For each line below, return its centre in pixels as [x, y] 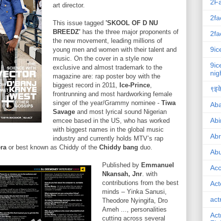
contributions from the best [140, 183]
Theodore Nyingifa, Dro [135, 201]
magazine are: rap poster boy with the [107, 76]
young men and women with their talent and [115, 50]
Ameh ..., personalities [134, 209]
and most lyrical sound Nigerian [121, 112]
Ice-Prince [135, 85]
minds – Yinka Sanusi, [134, 192]
